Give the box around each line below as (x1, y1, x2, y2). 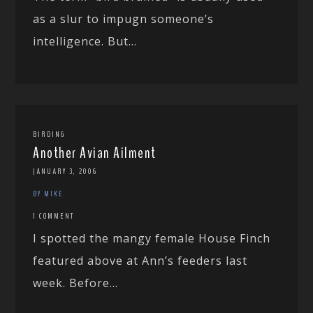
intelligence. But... (33, 34, 138, 50)
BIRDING (33, 129, 66, 140)
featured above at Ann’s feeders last (33, 253, 248, 269)
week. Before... (33, 275, 119, 291)
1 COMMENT (33, 210, 75, 222)
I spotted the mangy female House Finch (33, 231, 271, 247)
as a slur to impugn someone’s (33, 11, 214, 27)
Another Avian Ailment (33, 143, 156, 164)
